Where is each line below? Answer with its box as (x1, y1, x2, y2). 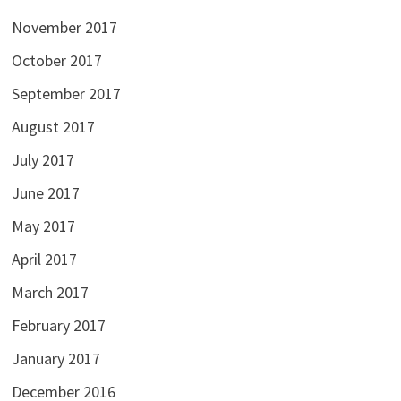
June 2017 (11, 183, 80, 204)
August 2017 (11, 116, 95, 138)
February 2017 (11, 315, 106, 337)
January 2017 (11, 348, 100, 370)
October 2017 (11, 50, 102, 72)
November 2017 (11, 17, 117, 38)
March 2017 (11, 282, 89, 303)
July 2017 (11, 149, 74, 171)
